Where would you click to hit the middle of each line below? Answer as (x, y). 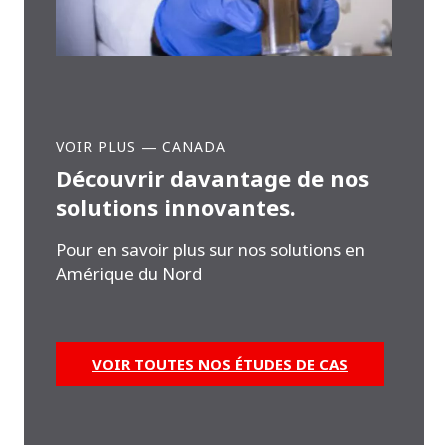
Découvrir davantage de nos (212, 178)
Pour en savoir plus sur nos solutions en (210, 250)
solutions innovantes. (176, 207)
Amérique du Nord (129, 274)
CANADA (194, 147)
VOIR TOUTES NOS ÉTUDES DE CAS (220, 364)
